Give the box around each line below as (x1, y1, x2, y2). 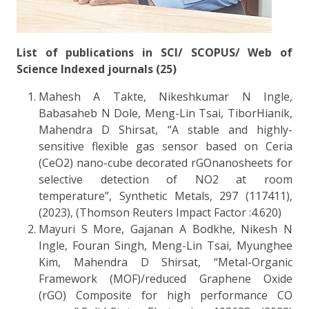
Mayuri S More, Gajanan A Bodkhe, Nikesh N (39, 221, 292, 237)
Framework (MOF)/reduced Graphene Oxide (39, 270, 292, 286)
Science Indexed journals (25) (17, 61, 177, 77)
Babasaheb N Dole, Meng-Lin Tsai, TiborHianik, (39, 105, 292, 121)
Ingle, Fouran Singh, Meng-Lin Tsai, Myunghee (39, 237, 292, 253)
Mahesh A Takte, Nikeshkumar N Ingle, (39, 88, 292, 104)
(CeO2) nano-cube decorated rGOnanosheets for (39, 154, 292, 170)
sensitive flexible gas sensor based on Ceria (39, 138, 292, 154)
